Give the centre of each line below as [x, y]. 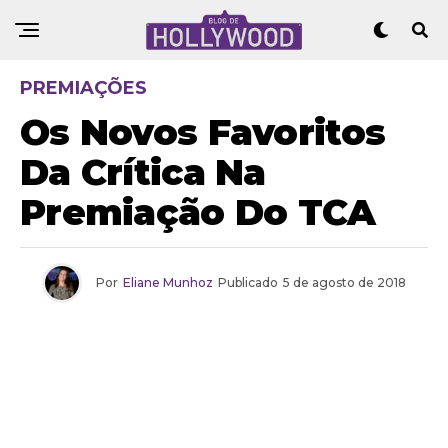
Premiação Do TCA [198, 212]
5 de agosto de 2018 [344, 282]
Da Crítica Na [143, 172]
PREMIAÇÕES [83, 88]
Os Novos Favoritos [203, 132]
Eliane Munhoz [168, 282]
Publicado [248, 282]
